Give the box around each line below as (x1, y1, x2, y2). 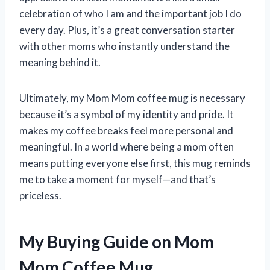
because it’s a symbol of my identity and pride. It (19, 107, 234, 121)
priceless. (19, 189, 61, 202)
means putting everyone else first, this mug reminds (19, 156, 251, 169)
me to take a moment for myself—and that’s (19, 172, 216, 186)
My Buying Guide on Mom (19, 231, 214, 252)
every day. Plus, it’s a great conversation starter (19, 23, 235, 36)
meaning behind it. (19, 55, 101, 69)
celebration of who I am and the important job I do (19, 7, 242, 20)
